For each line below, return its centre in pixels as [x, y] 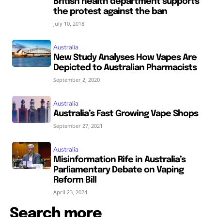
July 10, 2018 [69, 23]
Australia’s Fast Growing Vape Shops [125, 114]
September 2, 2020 [76, 79]
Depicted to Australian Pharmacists [125, 68]
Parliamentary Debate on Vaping [118, 170]
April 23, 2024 [70, 192]
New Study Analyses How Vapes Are [125, 57]
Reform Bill [75, 180]
